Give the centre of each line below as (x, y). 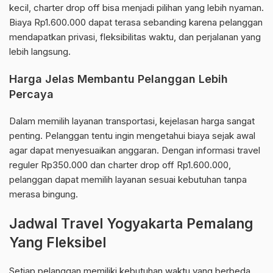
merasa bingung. (44, 194)
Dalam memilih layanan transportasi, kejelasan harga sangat (132, 121)
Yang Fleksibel (58, 243)
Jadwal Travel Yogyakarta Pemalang (131, 224)
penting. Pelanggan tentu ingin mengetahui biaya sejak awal (132, 136)
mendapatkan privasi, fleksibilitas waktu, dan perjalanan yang (135, 37)
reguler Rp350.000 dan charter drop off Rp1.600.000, (120, 165)
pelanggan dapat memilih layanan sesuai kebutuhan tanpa (128, 180)
